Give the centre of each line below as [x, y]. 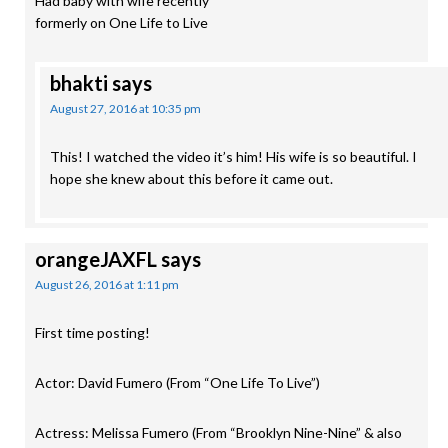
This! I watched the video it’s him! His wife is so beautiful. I [233, 156]
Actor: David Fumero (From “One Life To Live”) [177, 382]
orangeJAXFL [96, 259]
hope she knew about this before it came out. [191, 178]
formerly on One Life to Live [121, 22]
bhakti [79, 83]
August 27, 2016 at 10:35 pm [125, 108]
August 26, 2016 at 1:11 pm [107, 284]
